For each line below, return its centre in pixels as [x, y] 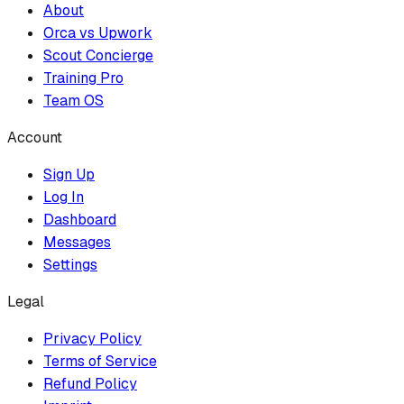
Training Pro [83, 78]
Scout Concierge [98, 55]
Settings [70, 264]
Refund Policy [90, 383]
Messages [77, 242]
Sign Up [69, 174]
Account [35, 137]
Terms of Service [100, 361]
